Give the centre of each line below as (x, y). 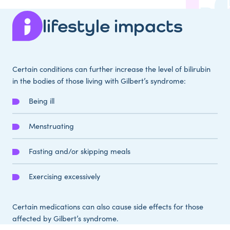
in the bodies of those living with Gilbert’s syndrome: (99, 81)
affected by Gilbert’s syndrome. (65, 218)
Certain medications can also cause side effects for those (108, 207)
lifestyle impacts (113, 25)
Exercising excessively (64, 176)
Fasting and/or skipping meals (80, 151)
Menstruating (51, 126)
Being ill (42, 101)
